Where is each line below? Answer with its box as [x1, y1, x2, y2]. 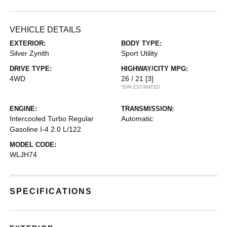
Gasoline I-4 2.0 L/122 [10, 125, 82, 133]
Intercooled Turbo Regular [10, 115, 94, 123]
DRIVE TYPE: [10, 65, 52, 72]
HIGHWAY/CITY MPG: [121, 65, 188, 72]
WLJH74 [10, 150, 37, 159]
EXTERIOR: [10, 40, 46, 47]
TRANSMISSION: [121, 105, 174, 112]
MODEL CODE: [10, 141, 57, 148]
